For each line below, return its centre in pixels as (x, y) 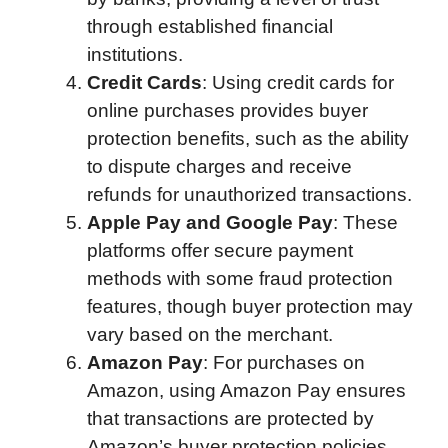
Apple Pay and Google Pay (210, 222)
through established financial (210, 26)
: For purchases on (284, 362)
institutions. (135, 54)
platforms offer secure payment (220, 250)
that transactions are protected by (230, 418)
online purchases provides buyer (227, 110)
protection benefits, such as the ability (248, 138)
